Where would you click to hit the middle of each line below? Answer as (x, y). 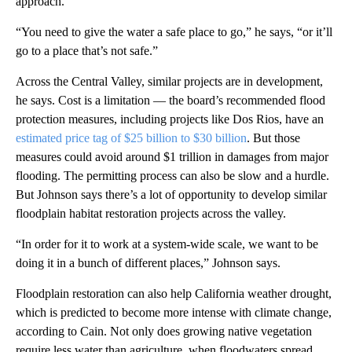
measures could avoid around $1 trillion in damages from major (172, 156)
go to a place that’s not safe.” (87, 50)
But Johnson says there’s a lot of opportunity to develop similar (171, 194)
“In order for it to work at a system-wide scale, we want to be (167, 244)
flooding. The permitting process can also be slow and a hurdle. (172, 175)
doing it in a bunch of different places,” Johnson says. (148, 262)
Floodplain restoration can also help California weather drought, (174, 293)
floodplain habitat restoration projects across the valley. (151, 213)
